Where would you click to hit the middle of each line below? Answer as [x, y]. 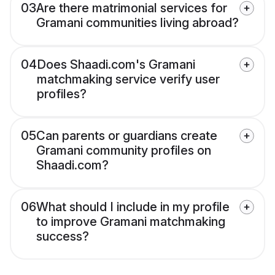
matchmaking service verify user [128, 79]
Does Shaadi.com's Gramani [116, 65]
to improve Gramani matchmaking [131, 222]
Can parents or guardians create [127, 136]
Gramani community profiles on [124, 151]
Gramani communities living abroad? [137, 23]
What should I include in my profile [133, 207]
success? [63, 237]
